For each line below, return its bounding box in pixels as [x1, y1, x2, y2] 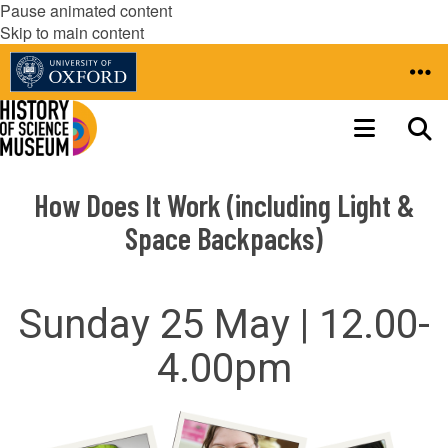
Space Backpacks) [125, 220, 323, 256]
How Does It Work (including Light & [33, 187, 415, 223]
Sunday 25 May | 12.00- [18, 301, 430, 348]
